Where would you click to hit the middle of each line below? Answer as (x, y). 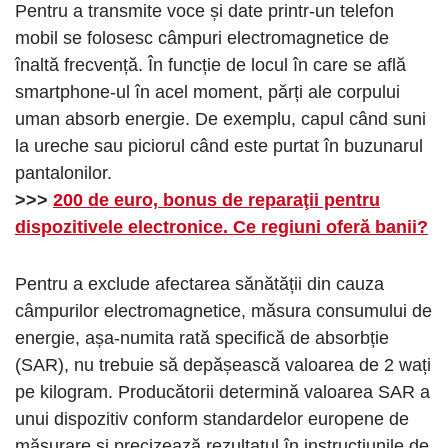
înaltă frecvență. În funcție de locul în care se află (210, 65)
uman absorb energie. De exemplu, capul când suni (220, 119)
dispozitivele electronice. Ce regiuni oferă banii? (221, 227)
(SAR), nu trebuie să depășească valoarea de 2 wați (223, 365)
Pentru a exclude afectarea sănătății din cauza (199, 284)
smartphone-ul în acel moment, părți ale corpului (207, 92)
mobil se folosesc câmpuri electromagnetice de (202, 38)
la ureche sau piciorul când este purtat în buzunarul (219, 146)
